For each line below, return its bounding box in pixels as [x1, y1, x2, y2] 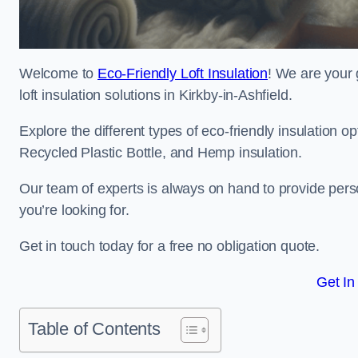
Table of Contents [28, 319, 161, 339]
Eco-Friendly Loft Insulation [97, 66, 268, 82]
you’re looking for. [19, 202, 129, 218]
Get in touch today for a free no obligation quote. [19, 238, 320, 254]
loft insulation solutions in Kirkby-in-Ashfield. [19, 87, 292, 103]
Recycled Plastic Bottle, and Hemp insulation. [19, 145, 302, 161]
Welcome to [19, 66, 98, 82]
